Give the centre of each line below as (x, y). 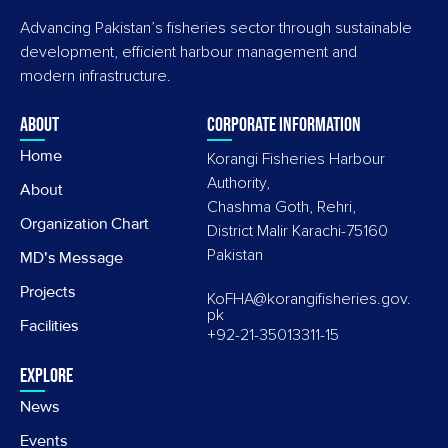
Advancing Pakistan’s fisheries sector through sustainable (216, 28)
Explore (46, 376)
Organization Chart (84, 224)
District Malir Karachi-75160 (297, 231)
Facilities (49, 326)
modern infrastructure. (95, 76)
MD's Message (71, 258)
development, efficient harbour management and (188, 52)
